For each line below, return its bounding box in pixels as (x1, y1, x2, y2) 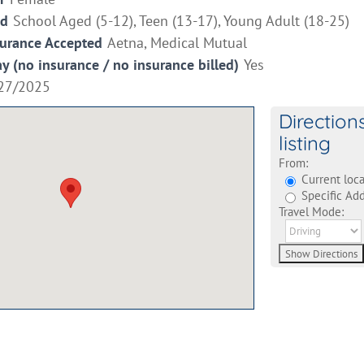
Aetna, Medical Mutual (107, 33, 247, 52)
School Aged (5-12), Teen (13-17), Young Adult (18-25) (13, 11, 349, 30)
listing (278, 131, 331, 155)
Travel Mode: (278, 203, 344, 220)
